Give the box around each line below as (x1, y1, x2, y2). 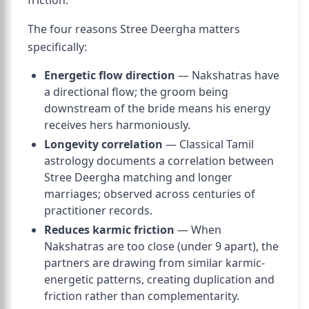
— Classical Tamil (163, 137, 254, 152)
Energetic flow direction (44, 68, 175, 83)
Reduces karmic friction (44, 222, 175, 237)
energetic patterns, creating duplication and (44, 272, 275, 287)
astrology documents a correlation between (44, 153, 274, 168)
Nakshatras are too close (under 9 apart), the (44, 239, 279, 254)
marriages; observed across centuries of (44, 186, 255, 201)
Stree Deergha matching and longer (44, 170, 232, 185)
